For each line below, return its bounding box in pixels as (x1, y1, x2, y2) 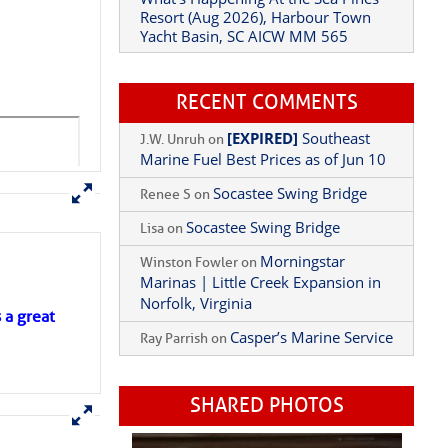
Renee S (140, 233, 192, 250)
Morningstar (260, 298, 346, 318)
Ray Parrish (140, 377, 209, 394)
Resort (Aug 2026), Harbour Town (140, 54, 372, 74)
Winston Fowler (140, 301, 239, 318)
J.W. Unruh (140, 178, 206, 195)
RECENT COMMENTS (175, 137, 358, 162)
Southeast (298, 175, 371, 195)
